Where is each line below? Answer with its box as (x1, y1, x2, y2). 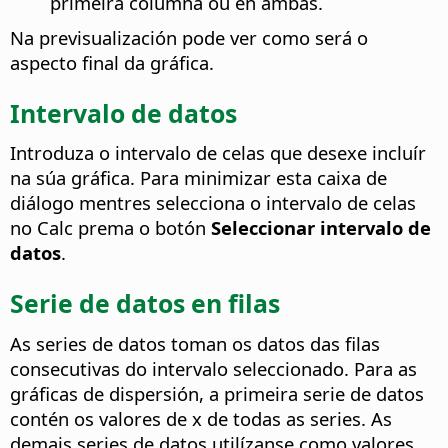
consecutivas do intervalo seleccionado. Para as (10, 355, 417, 381)
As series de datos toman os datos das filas (10, 330, 380, 356)
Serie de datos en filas (10, 285, 280, 320)
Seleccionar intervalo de (211, 215, 431, 241)
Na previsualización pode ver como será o (10, 25, 368, 51)
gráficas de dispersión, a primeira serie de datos (10, 380, 424, 406)
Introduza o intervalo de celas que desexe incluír (10, 140, 426, 166)
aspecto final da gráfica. (10, 50, 214, 76)
